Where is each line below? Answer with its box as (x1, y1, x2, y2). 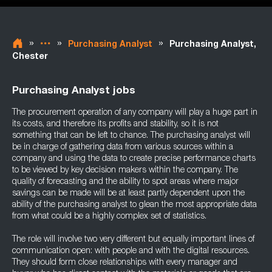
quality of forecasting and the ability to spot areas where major (12, 178, 239, 186)
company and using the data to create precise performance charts (12, 155, 256, 163)
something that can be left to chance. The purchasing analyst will (12, 132, 250, 140)
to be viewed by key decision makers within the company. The (12, 166, 238, 175)
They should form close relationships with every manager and (12, 259, 237, 267)
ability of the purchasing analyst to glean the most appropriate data (12, 201, 257, 209)
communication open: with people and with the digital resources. (12, 247, 250, 256)
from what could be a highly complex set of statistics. (12, 212, 206, 221)
